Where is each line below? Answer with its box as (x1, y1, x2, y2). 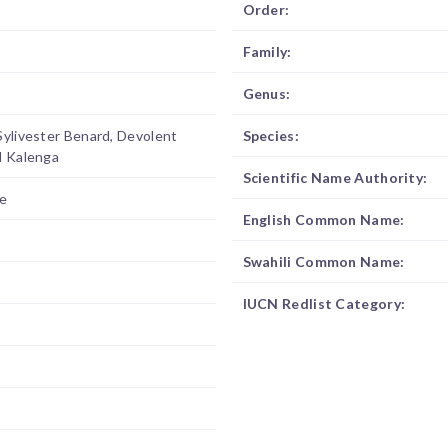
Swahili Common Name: (242, 253, 405, 270)
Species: (242, 127, 299, 144)
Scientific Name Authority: (242, 169, 428, 186)
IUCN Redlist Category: (242, 295, 406, 312)
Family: (242, 43, 292, 60)
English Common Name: (242, 211, 405, 228)
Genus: (242, 85, 291, 102)
